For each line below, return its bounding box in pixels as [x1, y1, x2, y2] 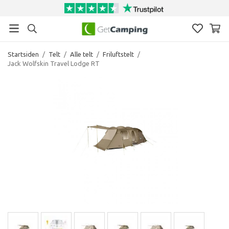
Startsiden [8, 50, 39, 58]
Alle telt [70, 50, 93, 58]
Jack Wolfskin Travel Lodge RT [8, 59, 100, 67]
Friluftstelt [103, 50, 134, 58]
